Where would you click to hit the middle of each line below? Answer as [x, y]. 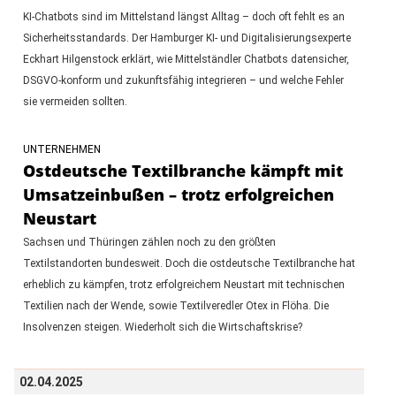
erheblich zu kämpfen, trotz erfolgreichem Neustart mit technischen [183, 284]
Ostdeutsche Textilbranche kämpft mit [183, 170]
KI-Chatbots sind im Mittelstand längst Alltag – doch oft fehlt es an [183, 16]
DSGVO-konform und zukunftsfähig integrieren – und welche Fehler [183, 80]
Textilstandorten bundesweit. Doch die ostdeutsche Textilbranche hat [189, 263]
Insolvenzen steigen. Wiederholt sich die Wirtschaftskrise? [162, 327]
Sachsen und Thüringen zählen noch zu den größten [149, 242]
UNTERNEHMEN [61, 149]
